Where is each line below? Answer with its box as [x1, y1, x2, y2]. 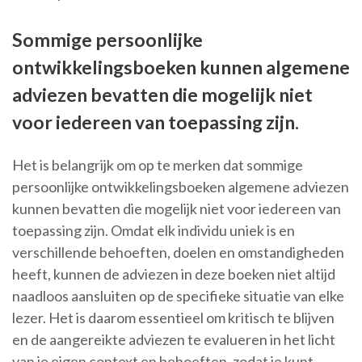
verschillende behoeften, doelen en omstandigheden [12, 243, 344, 262]
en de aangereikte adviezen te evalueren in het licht [12, 330, 335, 349]
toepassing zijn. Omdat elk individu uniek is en [12, 221, 295, 240]
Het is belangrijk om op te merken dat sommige [12, 156, 303, 175]
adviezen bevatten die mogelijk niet [12, 83, 313, 107]
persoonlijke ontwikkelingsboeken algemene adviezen [12, 178, 349, 196]
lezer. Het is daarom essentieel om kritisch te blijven [12, 309, 335, 327]
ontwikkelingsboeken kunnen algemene [12, 56, 350, 79]
